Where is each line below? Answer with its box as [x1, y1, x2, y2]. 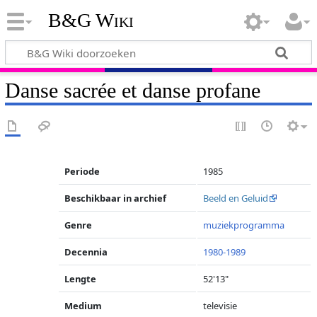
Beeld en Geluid [203, 192, 269, 204]
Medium [64, 299, 103, 312]
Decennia [64, 246, 108, 258]
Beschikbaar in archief [64, 192, 167, 204]
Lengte [64, 272, 97, 285]
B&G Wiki [47, 9, 134, 32]
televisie [203, 299, 238, 312]
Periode [64, 165, 100, 178]
